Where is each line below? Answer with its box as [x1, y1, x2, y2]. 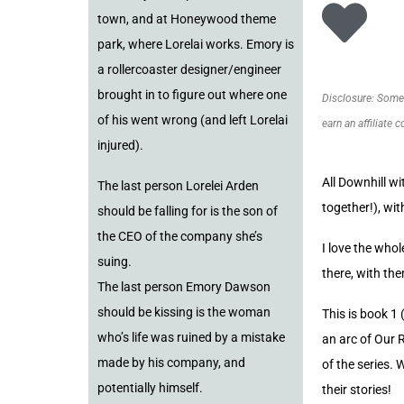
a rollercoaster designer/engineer [97, 62, 281, 78]
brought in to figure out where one [97, 87, 287, 103]
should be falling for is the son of [97, 204, 278, 219]
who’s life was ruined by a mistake [97, 330, 285, 345]
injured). [97, 138, 143, 153]
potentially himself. [97, 381, 203, 396]
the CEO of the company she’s [97, 229, 262, 244]
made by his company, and [97, 355, 245, 371]
